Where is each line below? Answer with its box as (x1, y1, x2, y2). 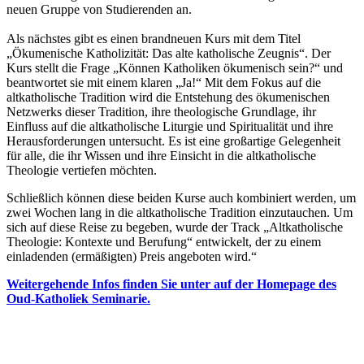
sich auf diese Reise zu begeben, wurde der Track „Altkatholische (6, 219, 343, 234)
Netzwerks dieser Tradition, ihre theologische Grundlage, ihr (6, 104, 316, 119)
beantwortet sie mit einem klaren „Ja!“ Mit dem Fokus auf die (6, 75, 321, 89)
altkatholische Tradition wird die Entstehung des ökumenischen (6, 89, 330, 104)
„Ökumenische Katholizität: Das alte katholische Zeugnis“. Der (6, 45, 331, 60)
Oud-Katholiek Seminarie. (6, 291, 150, 305)
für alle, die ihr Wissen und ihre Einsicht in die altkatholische (6, 148, 316, 162)
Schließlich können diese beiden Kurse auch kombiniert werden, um (6, 190, 356, 205)
